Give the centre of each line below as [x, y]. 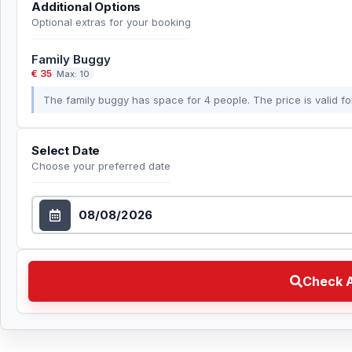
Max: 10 [73, 74]
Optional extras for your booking [111, 22]
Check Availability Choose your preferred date [165, 270]
